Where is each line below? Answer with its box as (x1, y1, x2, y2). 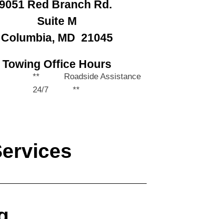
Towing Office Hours (2, 57, 111, 70)
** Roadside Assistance (33, 71, 141, 81)
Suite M (37, 14, 77, 27)
